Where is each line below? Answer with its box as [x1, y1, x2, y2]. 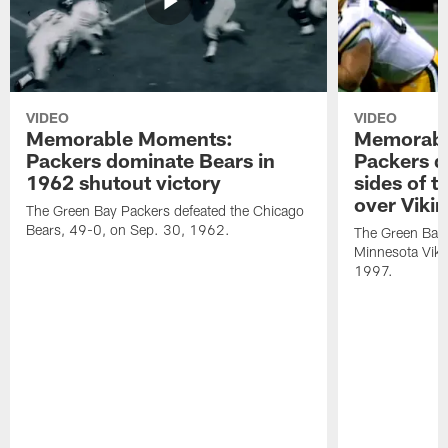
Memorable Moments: [26, 126, 234, 151]
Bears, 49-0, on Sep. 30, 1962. [26, 221, 231, 239]
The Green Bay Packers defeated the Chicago [26, 202, 305, 220]
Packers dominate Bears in [26, 148, 276, 173]
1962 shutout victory [26, 170, 222, 195]
